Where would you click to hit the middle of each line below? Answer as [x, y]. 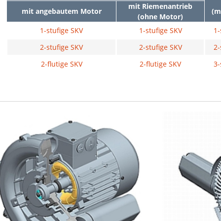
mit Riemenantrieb [160, 6]
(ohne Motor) [160, 16]
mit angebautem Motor [61, 11]
